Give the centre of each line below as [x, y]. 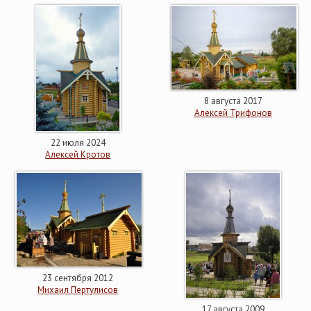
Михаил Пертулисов [78, 290]
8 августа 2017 [233, 101]
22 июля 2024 [78, 143]
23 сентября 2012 [78, 278]
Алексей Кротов [78, 154]
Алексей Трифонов [233, 113]
